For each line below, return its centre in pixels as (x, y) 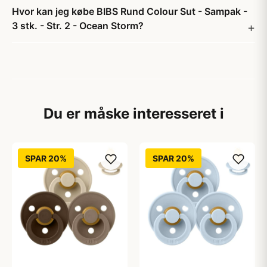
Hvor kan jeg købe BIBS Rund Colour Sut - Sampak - (130, 11)
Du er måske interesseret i (133, 114)
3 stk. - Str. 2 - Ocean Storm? (78, 26)
